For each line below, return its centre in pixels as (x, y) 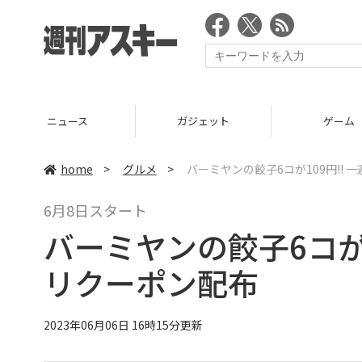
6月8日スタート (95, 210)
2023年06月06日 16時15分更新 (123, 324)
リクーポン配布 (151, 282)
